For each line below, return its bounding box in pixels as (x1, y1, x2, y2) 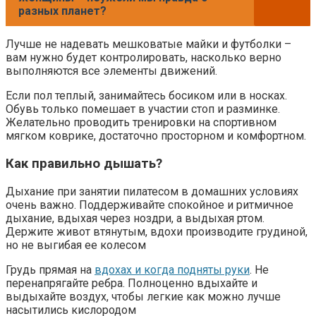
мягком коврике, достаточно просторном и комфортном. (6, 129, 306, 143)
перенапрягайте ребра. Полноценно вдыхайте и (6, 276, 257, 290)
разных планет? (18, 4, 107, 18)
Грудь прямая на (6, 262, 95, 276)
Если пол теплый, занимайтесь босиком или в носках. (6, 89, 287, 103)
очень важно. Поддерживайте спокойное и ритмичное (6, 197, 293, 212)
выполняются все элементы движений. (6, 64, 217, 78)
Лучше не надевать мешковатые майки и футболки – (6, 37, 291, 51)
